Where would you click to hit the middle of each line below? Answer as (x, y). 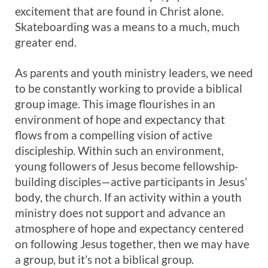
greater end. (46, 42)
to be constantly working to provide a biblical (129, 88)
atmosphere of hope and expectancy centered (130, 228)
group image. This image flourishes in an (115, 104)
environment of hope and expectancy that (120, 119)
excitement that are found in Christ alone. (119, 11)
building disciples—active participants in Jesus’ (131, 182)
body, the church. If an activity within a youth (128, 197)
